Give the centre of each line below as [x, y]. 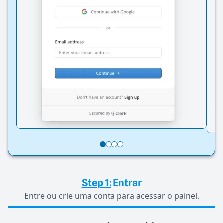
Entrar [127, 183]
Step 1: [96, 183]
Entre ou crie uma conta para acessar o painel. [111, 196]
